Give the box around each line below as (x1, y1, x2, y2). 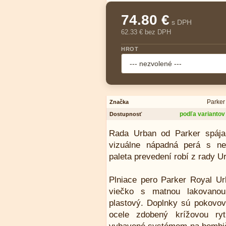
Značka (109, 99, 129, 105)
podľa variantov (180, 110, 225, 118)
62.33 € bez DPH (121, 28, 171, 36)
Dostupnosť (109, 111, 142, 117)
